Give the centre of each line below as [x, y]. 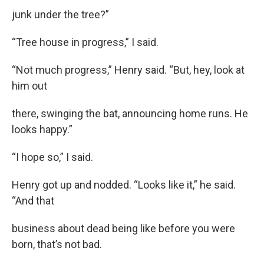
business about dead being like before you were [123, 228]
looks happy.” [42, 129]
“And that [33, 200]
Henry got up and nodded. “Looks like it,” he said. [124, 184]
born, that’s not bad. [57, 244]
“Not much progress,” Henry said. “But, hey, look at [128, 70]
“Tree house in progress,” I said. [85, 42]
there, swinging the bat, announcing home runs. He [130, 113]
